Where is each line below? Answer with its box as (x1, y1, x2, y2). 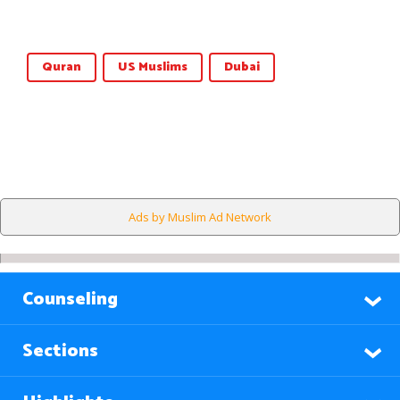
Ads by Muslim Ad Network (129, 209, 271, 225)
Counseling (22, 285, 118, 314)
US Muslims (118, 57, 187, 78)
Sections (22, 337, 98, 366)
